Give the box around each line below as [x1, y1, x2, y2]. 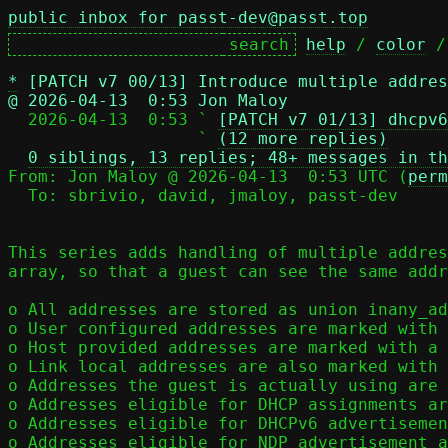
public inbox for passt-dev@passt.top [8, 8, 368, 27]
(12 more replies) [218, 129, 388, 148]
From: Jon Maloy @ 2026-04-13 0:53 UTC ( [8, 167, 408, 186]
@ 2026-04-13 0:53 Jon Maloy [8, 91, 288, 110]
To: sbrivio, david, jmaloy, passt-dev [8, 186, 28, 205]
